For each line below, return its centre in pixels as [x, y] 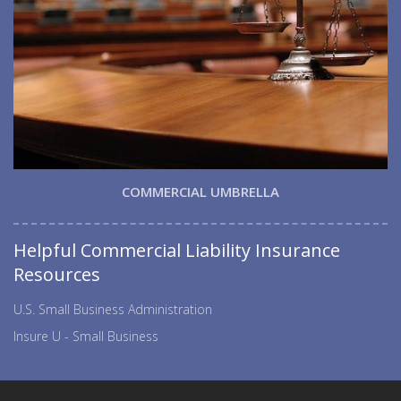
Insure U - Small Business [86, 336]
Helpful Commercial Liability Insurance [177, 250]
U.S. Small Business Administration [113, 309]
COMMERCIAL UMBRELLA [200, 191]
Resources [57, 274]
